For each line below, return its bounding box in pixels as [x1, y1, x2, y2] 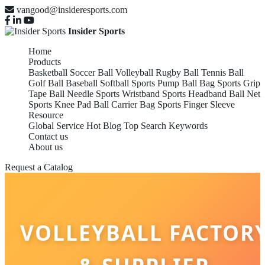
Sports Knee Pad [28, 99, 91, 109]
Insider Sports [68, 26, 125, 36]
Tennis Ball [201, 67, 244, 77]
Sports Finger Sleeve [157, 99, 235, 109]
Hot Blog [86, 121, 121, 131]
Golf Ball [28, 78, 63, 88]
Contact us [28, 131, 68, 141]
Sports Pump [131, 78, 179, 88]
